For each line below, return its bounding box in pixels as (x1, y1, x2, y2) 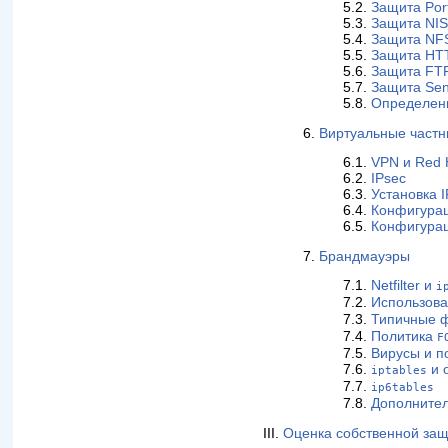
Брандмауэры (319, 248, 411, 264)
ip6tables (371, 381, 435, 395)
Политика (371, 329, 438, 345)
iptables (371, 364, 428, 378)
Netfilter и (371, 278, 437, 294)
